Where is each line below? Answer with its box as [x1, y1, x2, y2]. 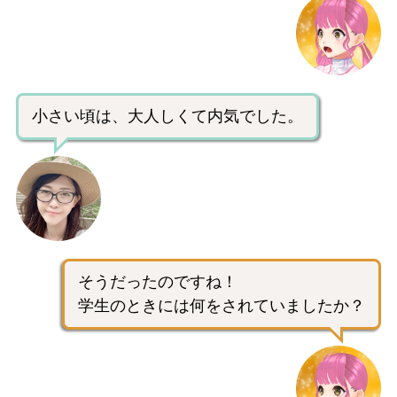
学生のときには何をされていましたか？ [78, 296, 365, 315]
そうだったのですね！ [78, 272, 237, 291]
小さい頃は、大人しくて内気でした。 [32, 106, 303, 125]
